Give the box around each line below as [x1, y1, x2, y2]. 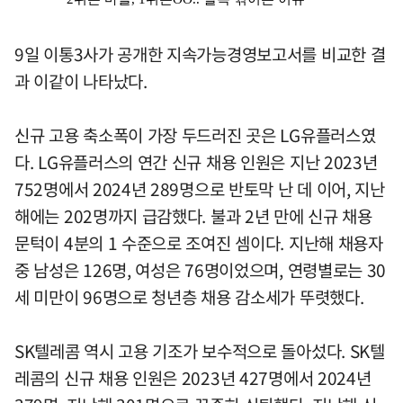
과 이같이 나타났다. [14, 67, 148, 94]
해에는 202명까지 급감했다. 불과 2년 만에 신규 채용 [14, 202, 372, 228]
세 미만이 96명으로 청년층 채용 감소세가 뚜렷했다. [14, 283, 364, 309]
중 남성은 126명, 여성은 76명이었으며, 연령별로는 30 [14, 256, 387, 282]
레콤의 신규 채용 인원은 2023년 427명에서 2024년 [14, 364, 372, 390]
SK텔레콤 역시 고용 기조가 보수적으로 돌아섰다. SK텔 [14, 337, 385, 363]
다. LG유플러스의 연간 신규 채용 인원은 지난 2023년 [14, 148, 378, 175]
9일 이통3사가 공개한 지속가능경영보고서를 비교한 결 [14, 40, 386, 67]
